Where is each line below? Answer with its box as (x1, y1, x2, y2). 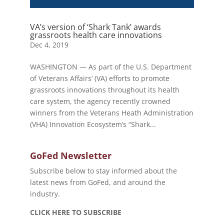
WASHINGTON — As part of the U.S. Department (29, 62, 191, 72)
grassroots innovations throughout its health (29, 85, 179, 95)
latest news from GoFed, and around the (29, 177, 165, 187)
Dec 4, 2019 (29, 40, 68, 50)
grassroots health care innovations (29, 29, 162, 41)
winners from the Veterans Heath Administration (29, 108, 193, 118)
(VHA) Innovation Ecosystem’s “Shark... (29, 119, 156, 129)
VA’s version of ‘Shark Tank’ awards (29, 21, 161, 33)
